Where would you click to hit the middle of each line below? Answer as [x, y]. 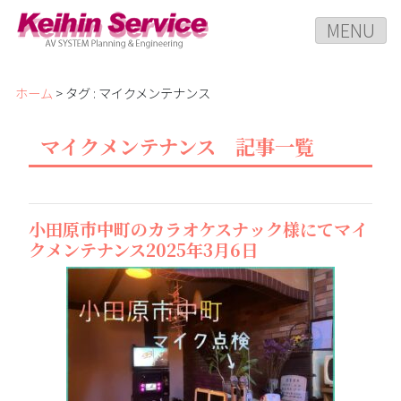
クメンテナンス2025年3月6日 [143, 250]
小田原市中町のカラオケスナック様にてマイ [198, 229]
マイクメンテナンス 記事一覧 [177, 146]
